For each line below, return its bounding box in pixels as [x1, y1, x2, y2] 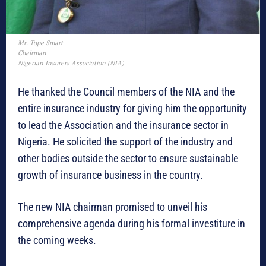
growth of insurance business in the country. [18, 169, 203, 182]
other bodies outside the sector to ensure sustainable [18, 152, 238, 165]
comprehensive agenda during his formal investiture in [18, 217, 245, 230]
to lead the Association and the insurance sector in [18, 119, 229, 132]
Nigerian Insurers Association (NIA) [18, 59, 124, 68]
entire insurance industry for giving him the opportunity [18, 102, 247, 115]
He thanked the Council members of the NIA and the [18, 85, 235, 99]
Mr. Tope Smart [18, 39, 63, 47]
